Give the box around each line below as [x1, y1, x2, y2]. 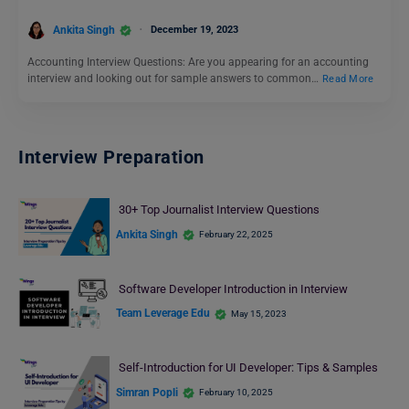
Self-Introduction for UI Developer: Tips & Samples [118, 361, 378, 375]
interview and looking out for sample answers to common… [27, 72, 321, 86]
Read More [322, 73, 374, 86]
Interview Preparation [18, 146, 204, 169]
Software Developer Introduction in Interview [118, 281, 348, 296]
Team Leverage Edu [116, 307, 210, 320]
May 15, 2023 [231, 308, 287, 319]
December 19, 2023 [151, 23, 238, 36]
